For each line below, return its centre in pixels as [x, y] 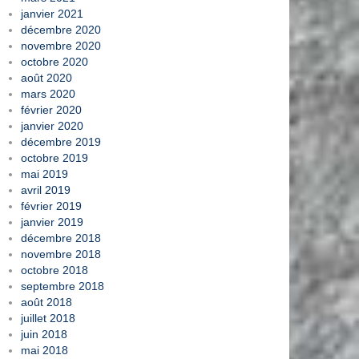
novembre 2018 [61, 254]
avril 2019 [46, 190]
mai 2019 [44, 173]
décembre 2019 [61, 141]
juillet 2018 [48, 318]
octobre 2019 [54, 157]
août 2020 [46, 77]
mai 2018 [44, 350]
